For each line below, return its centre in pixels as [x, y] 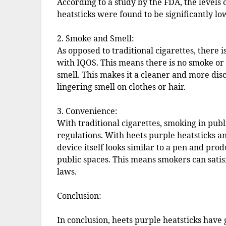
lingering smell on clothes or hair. [122, 87]
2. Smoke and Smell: [96, 39]
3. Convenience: [88, 111]
